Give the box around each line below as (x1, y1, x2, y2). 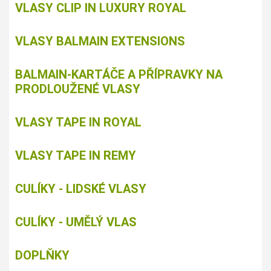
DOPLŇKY (15, 248, 70, 263)
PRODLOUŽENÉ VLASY (15, 82, 140, 97)
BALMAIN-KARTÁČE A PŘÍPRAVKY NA (15, 67, 223, 82)
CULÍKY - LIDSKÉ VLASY (15, 181, 146, 197)
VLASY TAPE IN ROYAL (15, 115, 142, 130)
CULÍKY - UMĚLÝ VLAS (15, 215, 137, 230)
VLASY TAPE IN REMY (15, 148, 136, 163)
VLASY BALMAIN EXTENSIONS (15, 34, 185, 49)
